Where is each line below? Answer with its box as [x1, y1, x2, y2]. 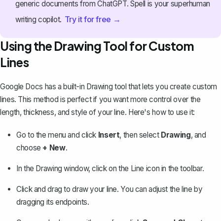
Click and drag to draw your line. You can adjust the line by [16, 184, 203, 194]
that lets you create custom [126, 82, 217, 92]
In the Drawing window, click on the [16, 164, 131, 174]
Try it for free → [64, 14, 121, 24]
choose [16, 143, 43, 153]
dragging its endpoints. [16, 197, 89, 207]
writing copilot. [15, 14, 64, 24]
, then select [119, 130, 161, 140]
